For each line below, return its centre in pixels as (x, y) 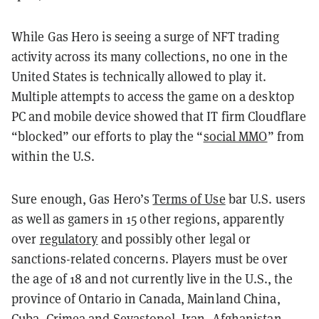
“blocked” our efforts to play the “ (108, 136)
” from (286, 136)
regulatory (69, 239)
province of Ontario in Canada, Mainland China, (146, 298)
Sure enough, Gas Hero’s (82, 199)
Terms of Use (189, 199)
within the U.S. (53, 156)
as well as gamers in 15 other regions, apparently (148, 219)
